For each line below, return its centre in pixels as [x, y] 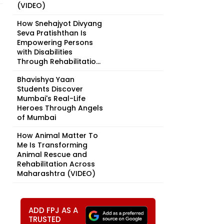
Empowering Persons [55, 42]
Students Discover [50, 89]
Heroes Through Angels [60, 108]
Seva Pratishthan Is [52, 33]
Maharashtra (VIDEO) [56, 173]
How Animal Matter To [57, 135]
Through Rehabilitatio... [59, 61]
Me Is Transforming [52, 145]
